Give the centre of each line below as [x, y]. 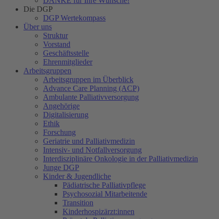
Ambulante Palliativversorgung [91, 97]
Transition [78, 202]
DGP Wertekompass [74, 18]
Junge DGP [61, 167]
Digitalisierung [66, 114]
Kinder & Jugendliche [77, 176]
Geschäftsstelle [66, 53]
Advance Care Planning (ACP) [91, 88]
